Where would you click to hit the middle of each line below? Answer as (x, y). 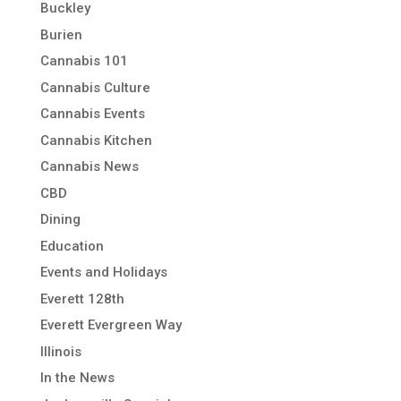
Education (72, 246)
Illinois (60, 351)
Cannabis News (89, 167)
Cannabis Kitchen (96, 140)
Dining (60, 220)
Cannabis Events (92, 114)
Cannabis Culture (95, 87)
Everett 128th (82, 299)
